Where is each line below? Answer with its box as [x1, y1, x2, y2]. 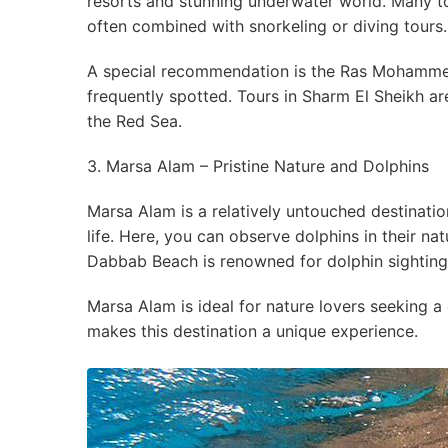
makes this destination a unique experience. [87, 320, 418, 341]
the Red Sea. [87, 110, 182, 131]
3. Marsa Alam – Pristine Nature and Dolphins [87, 155, 429, 176]
